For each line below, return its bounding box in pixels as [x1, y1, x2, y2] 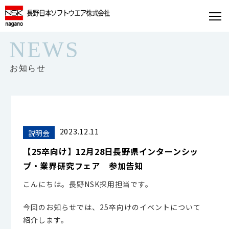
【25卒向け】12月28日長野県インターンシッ [22, 145, 199, 157]
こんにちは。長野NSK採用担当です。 [22, 179, 153, 189]
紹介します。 [22, 215, 68, 225]
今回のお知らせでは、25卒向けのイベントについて [22, 202, 201, 212]
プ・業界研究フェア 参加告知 [22, 159, 143, 172]
